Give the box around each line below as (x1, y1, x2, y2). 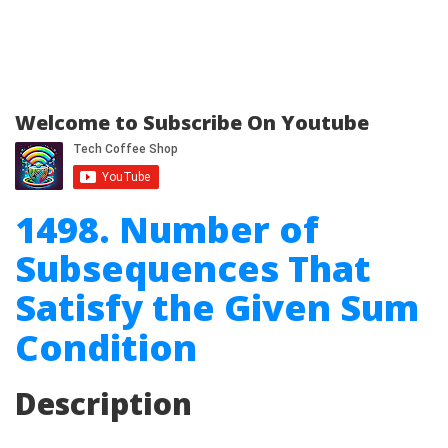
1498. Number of (15, 205, 319, 254)
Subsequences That (15, 244, 371, 293)
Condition (15, 323, 197, 372)
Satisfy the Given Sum (15, 283, 419, 332)
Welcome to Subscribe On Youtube (15, 109, 369, 136)
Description (15, 383, 192, 424)
